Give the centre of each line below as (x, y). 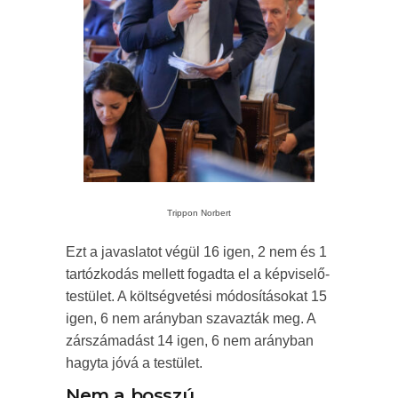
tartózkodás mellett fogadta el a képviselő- (198, 275)
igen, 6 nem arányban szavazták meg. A (191, 319)
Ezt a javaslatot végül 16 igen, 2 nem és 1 (196, 252)
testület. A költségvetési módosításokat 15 (196, 297)
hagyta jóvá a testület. (134, 363)
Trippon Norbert (199, 213)
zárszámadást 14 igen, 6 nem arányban (190, 341)
